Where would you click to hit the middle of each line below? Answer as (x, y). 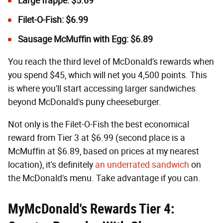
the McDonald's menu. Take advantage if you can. (104, 178)
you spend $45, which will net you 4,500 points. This (108, 75)
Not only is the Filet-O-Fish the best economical (99, 125)
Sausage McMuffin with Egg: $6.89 (85, 40)
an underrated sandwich (142, 165)
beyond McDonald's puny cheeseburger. (85, 102)
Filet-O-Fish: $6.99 (53, 20)
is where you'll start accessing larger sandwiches (102, 89)
